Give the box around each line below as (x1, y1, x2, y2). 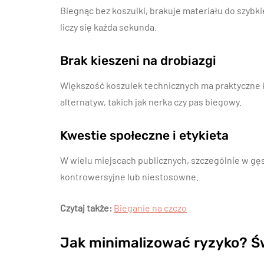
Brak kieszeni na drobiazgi (60, 53, 216, 68)
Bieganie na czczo (114, 202, 187, 213)
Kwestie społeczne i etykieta (60, 128, 229, 143)
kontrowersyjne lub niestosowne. (60, 171, 199, 182)
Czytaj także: (60, 202, 112, 213)
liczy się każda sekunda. (60, 21, 157, 32)
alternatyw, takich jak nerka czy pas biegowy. (60, 96, 242, 107)
